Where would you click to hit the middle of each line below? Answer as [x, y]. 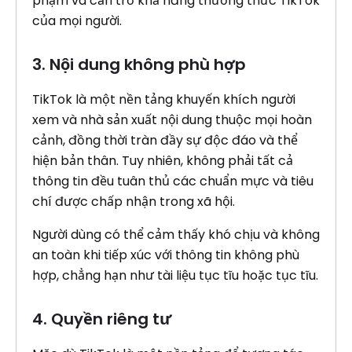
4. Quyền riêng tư [102, 319]
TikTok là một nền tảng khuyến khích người [164, 99]
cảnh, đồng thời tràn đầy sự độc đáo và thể [165, 140]
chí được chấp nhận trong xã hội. [134, 202]
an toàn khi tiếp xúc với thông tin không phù [166, 255]
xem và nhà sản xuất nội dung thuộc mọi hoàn [172, 120]
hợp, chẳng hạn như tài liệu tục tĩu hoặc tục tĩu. [175, 275]
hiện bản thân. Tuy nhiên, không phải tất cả [163, 161]
